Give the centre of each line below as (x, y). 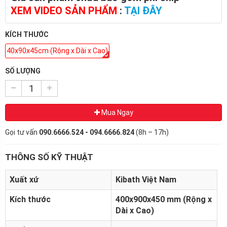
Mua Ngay (116, 112)
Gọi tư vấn (22, 132)
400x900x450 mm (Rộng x (164, 199)
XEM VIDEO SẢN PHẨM (65, 10)
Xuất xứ (24, 179)
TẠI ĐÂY (143, 10)
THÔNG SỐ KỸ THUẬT (49, 157)
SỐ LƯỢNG (23, 71)
